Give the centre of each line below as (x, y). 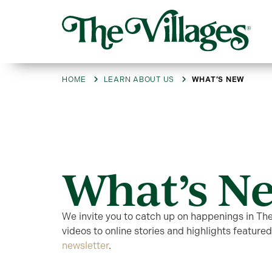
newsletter (85, 246)
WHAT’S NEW (218, 80)
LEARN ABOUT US (139, 80)
